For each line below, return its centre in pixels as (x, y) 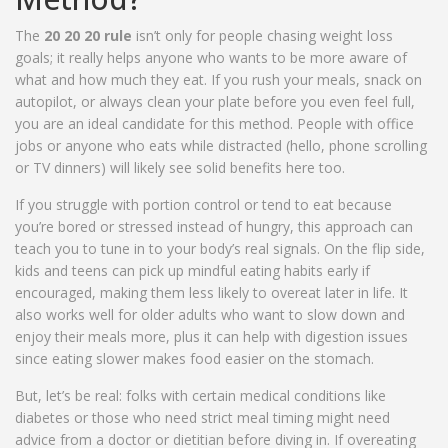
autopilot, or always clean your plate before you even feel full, (215, 102)
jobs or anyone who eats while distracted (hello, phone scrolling (221, 146)
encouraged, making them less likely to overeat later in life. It (211, 293)
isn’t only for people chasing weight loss (262, 36)
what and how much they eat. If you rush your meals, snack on (218, 80)
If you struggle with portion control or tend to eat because (203, 205)
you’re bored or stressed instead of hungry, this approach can (214, 227)
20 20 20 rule (88, 36)
